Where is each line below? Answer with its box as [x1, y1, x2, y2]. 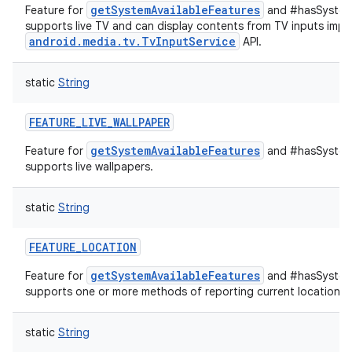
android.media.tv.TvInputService [29, 34, 236, 49]
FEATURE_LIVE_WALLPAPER [29, 115, 170, 130]
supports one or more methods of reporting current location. [25, 284, 343, 299]
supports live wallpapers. [25, 159, 153, 174]
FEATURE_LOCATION [29, 240, 137, 255]
